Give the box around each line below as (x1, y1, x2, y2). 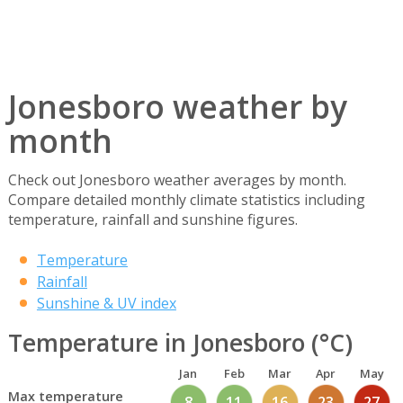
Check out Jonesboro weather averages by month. (7, 170, 346, 191)
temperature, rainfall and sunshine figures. (7, 210, 298, 230)
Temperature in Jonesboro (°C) (7, 327, 353, 360)
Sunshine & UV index (36, 293, 176, 314)
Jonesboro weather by (7, 85, 347, 128)
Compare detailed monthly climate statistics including (7, 190, 365, 210)
